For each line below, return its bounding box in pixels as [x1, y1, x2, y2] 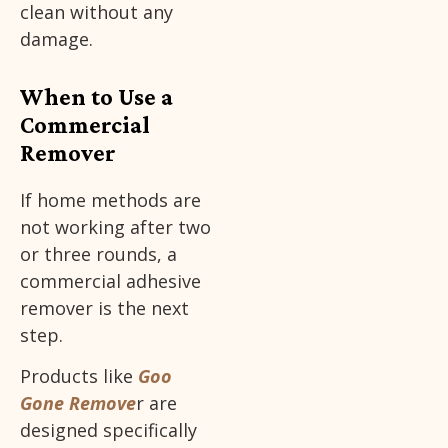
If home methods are [20, 187, 201, 212]
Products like [20, 363, 138, 388]
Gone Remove [20, 390, 136, 415]
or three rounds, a [20, 241, 177, 266]
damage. [20, 26, 93, 51]
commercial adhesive [20, 268, 201, 293]
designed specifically [20, 417, 197, 442]
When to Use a [20, 82, 173, 110]
